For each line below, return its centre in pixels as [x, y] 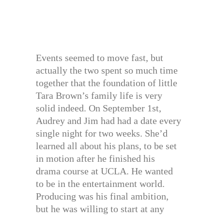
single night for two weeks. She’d [102, 133]
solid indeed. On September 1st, [99, 108]
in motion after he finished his [95, 158]
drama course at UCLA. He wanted [104, 171]
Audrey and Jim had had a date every [108, 120]
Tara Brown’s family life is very [99, 95]
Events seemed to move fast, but [100, 57]
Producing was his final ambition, [102, 196]
